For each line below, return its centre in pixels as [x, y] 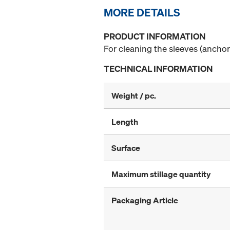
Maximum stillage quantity [161, 174]
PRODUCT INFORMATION [155, 36]
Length [125, 122]
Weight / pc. [134, 96]
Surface [126, 148]
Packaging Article [145, 200]
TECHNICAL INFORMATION [158, 69]
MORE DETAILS [142, 13]
